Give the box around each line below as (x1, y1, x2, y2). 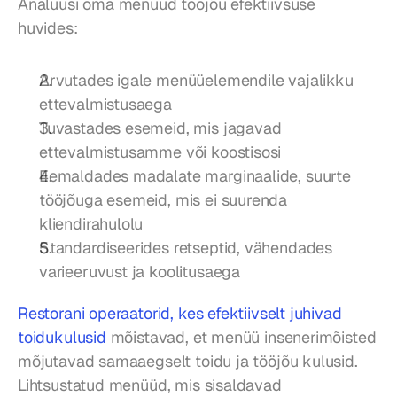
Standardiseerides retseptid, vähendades (39, 237, 332, 259)
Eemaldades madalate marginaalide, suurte (39, 166, 351, 187)
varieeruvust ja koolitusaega (39, 261, 240, 283)
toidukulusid (18, 327, 106, 348)
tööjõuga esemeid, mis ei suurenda (39, 190, 288, 211)
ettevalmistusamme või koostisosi (39, 142, 282, 163)
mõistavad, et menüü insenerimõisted (105, 327, 377, 348)
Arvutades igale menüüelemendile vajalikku (39, 70, 354, 91)
